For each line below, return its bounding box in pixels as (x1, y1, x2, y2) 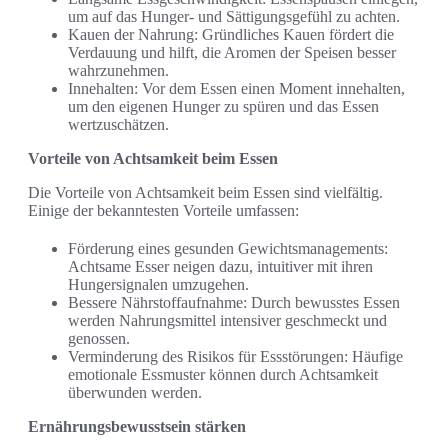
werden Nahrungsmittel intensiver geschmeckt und (68, 312, 387, 330)
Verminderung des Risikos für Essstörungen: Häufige (68, 348, 403, 366)
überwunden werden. (68, 384, 202, 402)
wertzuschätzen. (68, 116, 169, 134)
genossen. (68, 330, 130, 348)
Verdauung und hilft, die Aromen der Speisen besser (68, 44, 396, 62)
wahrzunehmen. (68, 62, 169, 80)
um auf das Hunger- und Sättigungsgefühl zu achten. (68, 8, 400, 26)
